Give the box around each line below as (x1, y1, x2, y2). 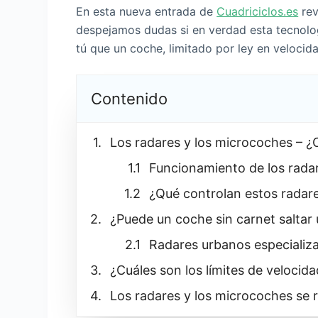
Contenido (91, 89, 168, 108)
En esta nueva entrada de (76, 4, 217, 18)
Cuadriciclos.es (216, 4, 299, 18)
